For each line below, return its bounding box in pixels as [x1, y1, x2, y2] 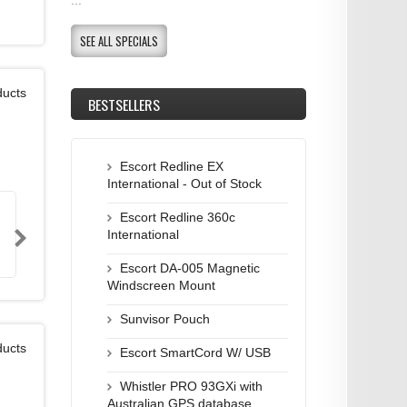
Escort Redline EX [119, 158, 223, 174]
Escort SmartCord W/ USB [119, 344, 271, 360]
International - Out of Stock [106, 175, 262, 191]
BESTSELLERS [87, 93, 160, 115]
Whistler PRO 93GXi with [119, 378, 263, 393]
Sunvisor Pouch [119, 311, 210, 326]
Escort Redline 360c [119, 209, 235, 224]
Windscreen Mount [106, 277, 215, 293]
